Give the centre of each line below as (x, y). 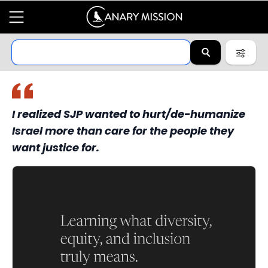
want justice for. (56, 148)
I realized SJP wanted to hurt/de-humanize (129, 114)
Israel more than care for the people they (123, 131)
